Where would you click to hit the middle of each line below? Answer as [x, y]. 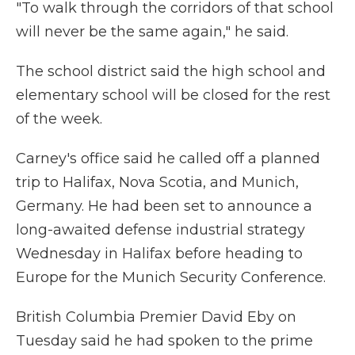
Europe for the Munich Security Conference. [171, 277]
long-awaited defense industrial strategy [160, 230]
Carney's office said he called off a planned [168, 158]
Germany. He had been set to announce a [164, 206]
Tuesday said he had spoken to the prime [164, 341]
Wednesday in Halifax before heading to [159, 254]
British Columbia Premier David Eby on [156, 317]
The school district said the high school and [171, 71]
